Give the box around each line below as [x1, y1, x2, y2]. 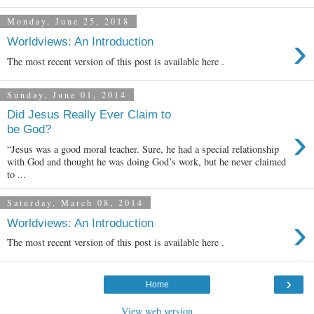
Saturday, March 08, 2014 [7, 197, 144, 208]
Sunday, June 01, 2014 [7, 88, 127, 100]
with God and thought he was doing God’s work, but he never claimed [7, 155, 286, 168]
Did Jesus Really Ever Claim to [7, 107, 171, 122]
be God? [7, 122, 51, 137]
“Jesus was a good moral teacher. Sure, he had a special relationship [7, 142, 279, 156]
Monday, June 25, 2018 [7, 15, 130, 27]
